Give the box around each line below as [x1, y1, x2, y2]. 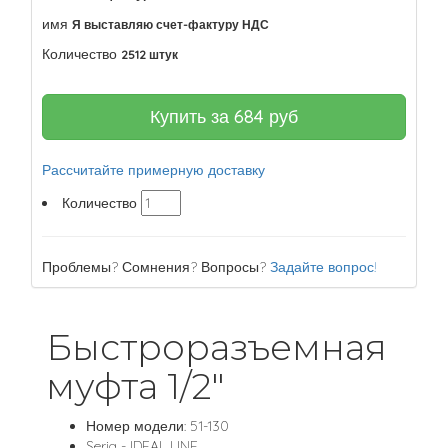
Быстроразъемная [46, 325, 387, 369]
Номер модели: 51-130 [86, 417, 229, 435]
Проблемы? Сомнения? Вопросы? [42, 258, 270, 276]
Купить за [150, 105, 234, 128]
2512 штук [121, 47, 178, 62]
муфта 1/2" [46, 364, 225, 408]
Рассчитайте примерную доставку [42, 161, 265, 179]
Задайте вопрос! [270, 258, 377, 276]
